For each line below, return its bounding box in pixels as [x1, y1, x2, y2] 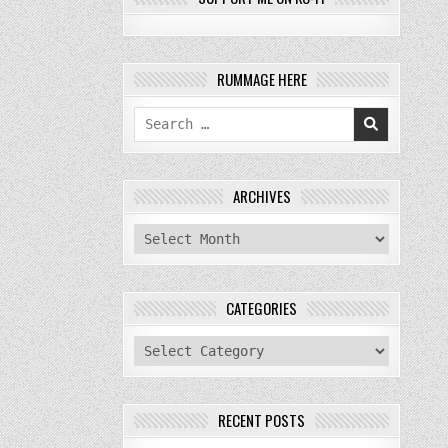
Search [133, 108, 182, 125]
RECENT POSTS [218, 408, 306, 431]
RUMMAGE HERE [216, 67, 307, 90]
